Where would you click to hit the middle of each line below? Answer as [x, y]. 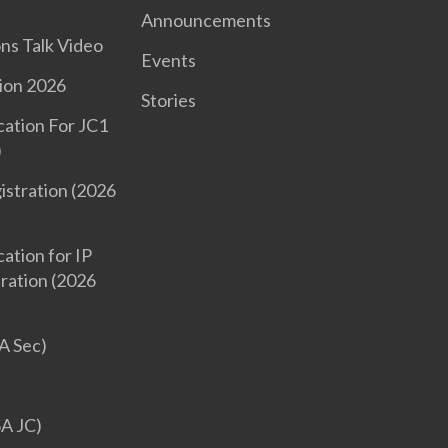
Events [168, 60]
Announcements [205, 20]
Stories [168, 100]
